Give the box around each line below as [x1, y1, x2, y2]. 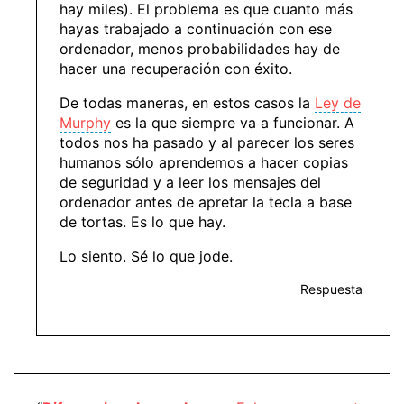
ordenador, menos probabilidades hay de [60, 40, 340, 59]
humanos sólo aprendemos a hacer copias [60, 153, 348, 172]
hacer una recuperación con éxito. [60, 60, 292, 78]
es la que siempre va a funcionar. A [111, 114, 354, 133]
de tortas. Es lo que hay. [60, 213, 225, 232]
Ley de [315, 94, 361, 113]
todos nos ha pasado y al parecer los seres [60, 133, 354, 152]
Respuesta [300, 281, 363, 298]
